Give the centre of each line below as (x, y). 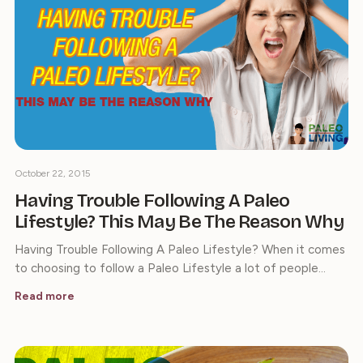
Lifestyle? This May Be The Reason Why (179, 221)
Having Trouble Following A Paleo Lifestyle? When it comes (180, 249)
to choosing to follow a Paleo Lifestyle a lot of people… (170, 268)
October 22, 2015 (53, 173)
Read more (45, 296)
